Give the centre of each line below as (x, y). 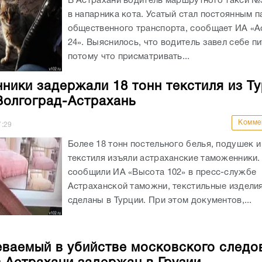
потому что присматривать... (129, 56)
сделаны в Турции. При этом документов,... (160, 200)
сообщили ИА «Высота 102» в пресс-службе (162, 172)
